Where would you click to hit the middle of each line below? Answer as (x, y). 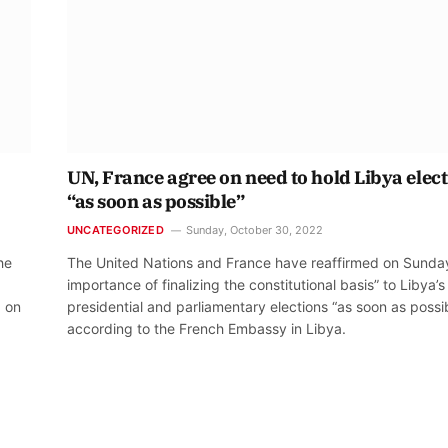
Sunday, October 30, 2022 (254, 230)
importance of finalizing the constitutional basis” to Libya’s (256, 285)
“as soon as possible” (156, 202)
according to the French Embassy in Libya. (206, 329)
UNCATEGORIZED (115, 230)
